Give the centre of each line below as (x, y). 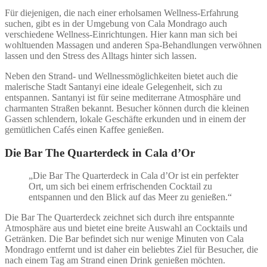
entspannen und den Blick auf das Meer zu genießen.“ (130, 197)
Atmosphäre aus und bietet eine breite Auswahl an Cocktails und (126, 228)
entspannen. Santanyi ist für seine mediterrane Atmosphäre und (123, 97)
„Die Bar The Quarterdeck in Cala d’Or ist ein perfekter (133, 176)
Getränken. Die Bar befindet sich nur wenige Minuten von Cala (124, 239)
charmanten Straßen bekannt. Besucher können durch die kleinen (127, 108)
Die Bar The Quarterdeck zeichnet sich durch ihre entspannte (119, 218)
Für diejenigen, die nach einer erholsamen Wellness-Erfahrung (122, 13)
